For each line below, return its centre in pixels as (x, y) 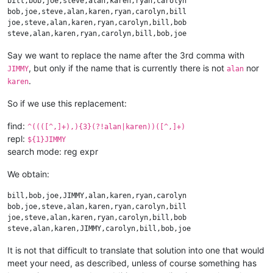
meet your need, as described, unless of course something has (132, 263)
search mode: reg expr (53, 152)
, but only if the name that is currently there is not (128, 68)
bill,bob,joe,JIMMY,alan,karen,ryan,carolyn (97, 196)
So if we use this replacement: (67, 104)
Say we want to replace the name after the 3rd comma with (126, 55)
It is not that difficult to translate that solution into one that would (136, 250)
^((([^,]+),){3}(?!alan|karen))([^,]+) (106, 127)
